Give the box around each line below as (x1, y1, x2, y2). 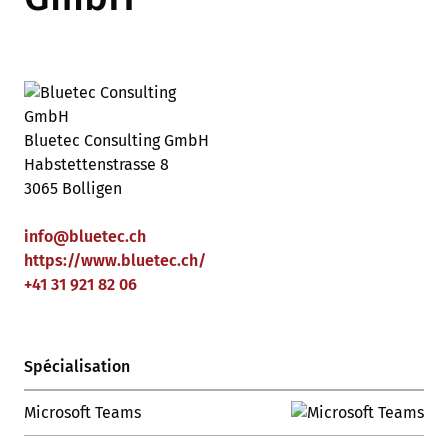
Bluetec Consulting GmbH (24, 131, 209, 150)
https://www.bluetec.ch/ (24, 251, 206, 270)
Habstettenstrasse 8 (24, 155, 169, 174)
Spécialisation (24, 357, 130, 376)
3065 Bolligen (24, 179, 122, 198)
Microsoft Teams (24, 403, 141, 422)
